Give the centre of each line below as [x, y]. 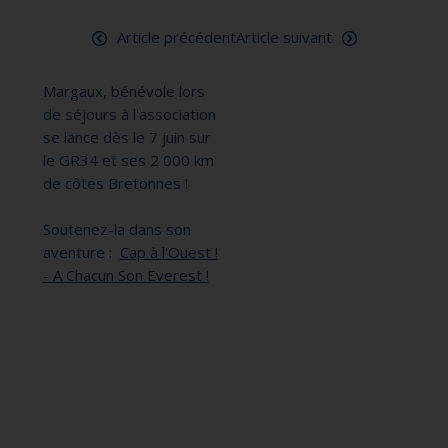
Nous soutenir [74, 33]
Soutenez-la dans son [116, 229]
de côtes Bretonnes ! [117, 183]
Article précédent [176, 37]
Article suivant [283, 37]
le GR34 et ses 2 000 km [128, 160]
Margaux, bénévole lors [123, 91]
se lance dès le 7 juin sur [126, 137]
